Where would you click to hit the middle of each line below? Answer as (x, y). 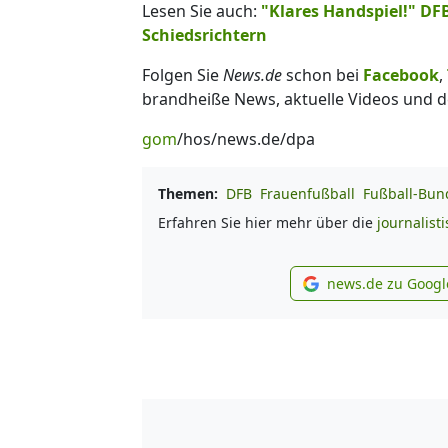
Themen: (188, 193)
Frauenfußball (307, 193)
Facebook (401, 74)
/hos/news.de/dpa (246, 138)
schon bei (322, 74)
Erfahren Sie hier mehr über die (267, 222)
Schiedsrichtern (204, 34)
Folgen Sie (182, 74)
